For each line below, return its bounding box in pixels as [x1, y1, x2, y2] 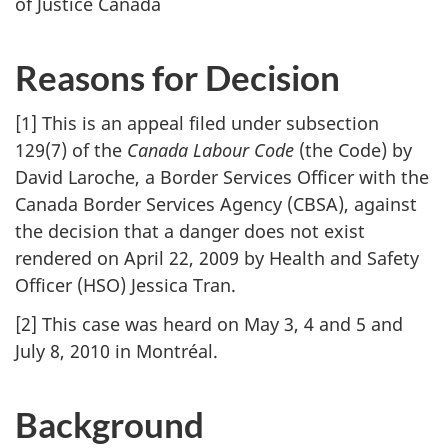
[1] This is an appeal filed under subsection [15, 111, 379, 136]
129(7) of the [15, 138, 127, 163]
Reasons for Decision [15, 55, 340, 98]
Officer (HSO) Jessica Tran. [15, 273, 236, 298]
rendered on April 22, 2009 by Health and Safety [15, 246, 419, 271]
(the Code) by [294, 138, 412, 163]
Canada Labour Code [127, 138, 294, 163]
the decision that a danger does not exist [15, 219, 365, 244]
